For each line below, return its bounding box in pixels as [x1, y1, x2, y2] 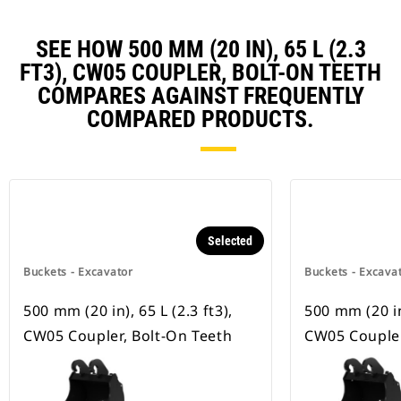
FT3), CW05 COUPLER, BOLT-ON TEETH [20, 59, 381, 87]
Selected [208, 234, 252, 249]
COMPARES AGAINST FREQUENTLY [37, 82, 364, 110]
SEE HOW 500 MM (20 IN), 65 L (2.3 [35, 36, 366, 64]
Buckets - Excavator [23, 264, 133, 280]
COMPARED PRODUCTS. [87, 106, 314, 133]
